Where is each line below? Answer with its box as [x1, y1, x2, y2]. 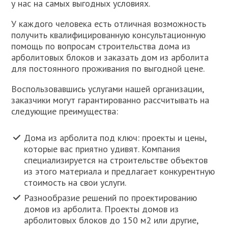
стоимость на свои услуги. [24, 177, 127, 189]
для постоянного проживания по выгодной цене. [11, 62, 205, 74]
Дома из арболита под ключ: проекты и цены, [24, 132, 207, 144]
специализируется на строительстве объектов [24, 154, 208, 166]
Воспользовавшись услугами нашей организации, [11, 82, 204, 95]
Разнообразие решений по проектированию [24, 192, 197, 204]
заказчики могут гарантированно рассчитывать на [11, 94, 210, 106]
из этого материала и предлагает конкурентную [24, 165, 215, 178]
